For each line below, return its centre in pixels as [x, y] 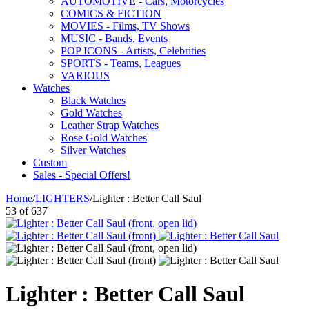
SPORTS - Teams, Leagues [121, 63]
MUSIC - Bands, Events [114, 38]
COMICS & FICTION [111, 13]
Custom [50, 162]
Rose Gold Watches [104, 138]
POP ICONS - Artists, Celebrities [133, 51]
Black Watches [93, 100]
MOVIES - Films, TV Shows [125, 26]
